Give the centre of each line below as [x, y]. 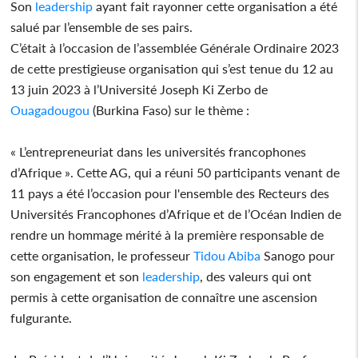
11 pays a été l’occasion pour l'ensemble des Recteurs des [170, 193]
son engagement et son [77, 276]
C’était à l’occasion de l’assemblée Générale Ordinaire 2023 [175, 47]
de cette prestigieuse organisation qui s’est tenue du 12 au [172, 68]
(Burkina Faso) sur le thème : [171, 109]
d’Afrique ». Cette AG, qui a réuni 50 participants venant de [175, 172]
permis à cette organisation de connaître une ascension [164, 296]
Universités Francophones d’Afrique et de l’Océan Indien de [176, 213]
